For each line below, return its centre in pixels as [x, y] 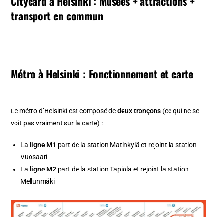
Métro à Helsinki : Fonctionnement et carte [102, 74]
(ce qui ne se [180, 111]
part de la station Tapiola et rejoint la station [123, 169]
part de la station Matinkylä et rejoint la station [127, 145]
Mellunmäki [38, 181]
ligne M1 [43, 145]
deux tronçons [139, 111]
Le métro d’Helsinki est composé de [64, 111]
